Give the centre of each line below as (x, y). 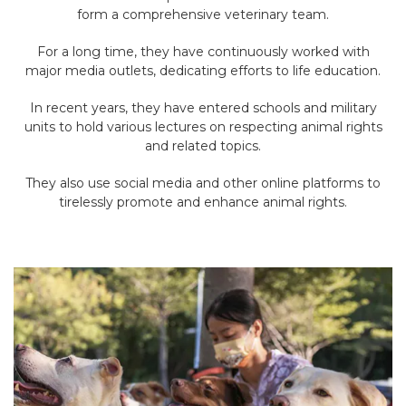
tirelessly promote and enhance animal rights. (203, 203)
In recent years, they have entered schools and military (203, 108)
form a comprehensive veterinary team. (203, 15)
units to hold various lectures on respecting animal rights (203, 127)
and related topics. (203, 146)
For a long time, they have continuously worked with (203, 52)
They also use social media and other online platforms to (203, 184)
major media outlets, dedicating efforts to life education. (203, 71)
